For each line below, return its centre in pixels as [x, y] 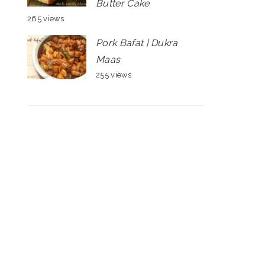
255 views [114, 75]
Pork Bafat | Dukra [137, 43]
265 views [46, 19]
